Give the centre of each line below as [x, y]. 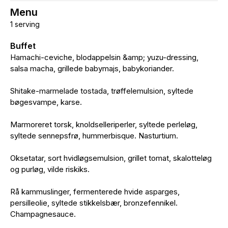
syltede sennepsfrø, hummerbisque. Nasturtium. [94, 136]
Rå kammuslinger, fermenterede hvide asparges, [95, 192]
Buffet [23, 46]
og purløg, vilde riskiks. [50, 169]
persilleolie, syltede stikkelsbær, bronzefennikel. [94, 203]
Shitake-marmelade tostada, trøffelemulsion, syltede [102, 91]
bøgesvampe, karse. [46, 102]
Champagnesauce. [43, 214]
